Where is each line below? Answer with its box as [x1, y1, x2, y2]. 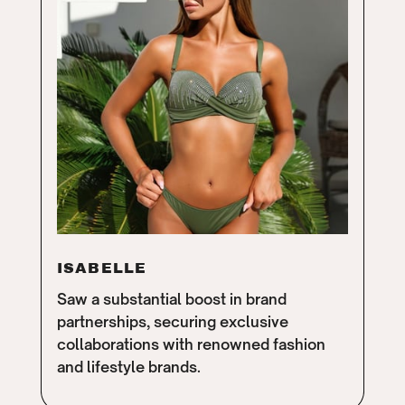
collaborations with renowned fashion [56, 335, 325, 354]
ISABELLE [56, 260, 147, 277]
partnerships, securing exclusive [56, 313, 288, 332]
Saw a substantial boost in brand [56, 290, 287, 309]
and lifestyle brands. [56, 358, 201, 377]
